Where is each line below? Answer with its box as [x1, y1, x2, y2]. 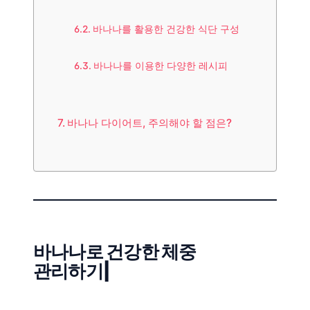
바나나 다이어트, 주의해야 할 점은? [67, 116, 232, 130]
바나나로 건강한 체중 [33, 241, 197, 263]
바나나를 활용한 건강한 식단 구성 [92, 24, 239, 35]
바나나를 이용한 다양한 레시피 [93, 60, 228, 72]
